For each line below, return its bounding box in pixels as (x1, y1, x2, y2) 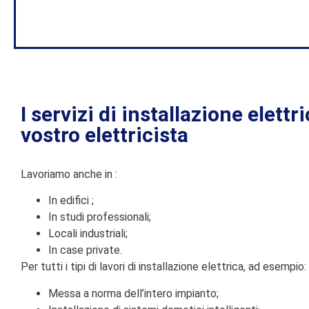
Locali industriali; (48, 227, 128, 241)
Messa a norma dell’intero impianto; (48, 286, 219, 300)
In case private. (48, 243, 122, 257)
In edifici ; (48, 194, 94, 208)
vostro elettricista (21, 123, 188, 148)
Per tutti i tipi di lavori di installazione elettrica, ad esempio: (21, 260, 306, 274)
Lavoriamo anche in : (21, 168, 117, 181)
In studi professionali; (48, 210, 151, 224)
